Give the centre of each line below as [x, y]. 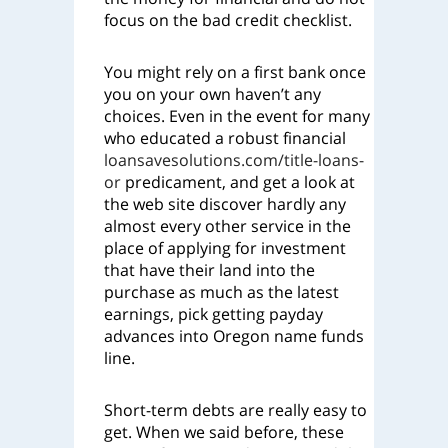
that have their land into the [209, 270]
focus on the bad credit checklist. [228, 20]
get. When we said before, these [224, 432]
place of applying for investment [225, 248]
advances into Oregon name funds [234, 336]
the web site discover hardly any [225, 204]
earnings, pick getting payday [213, 314]
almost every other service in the [227, 226]
